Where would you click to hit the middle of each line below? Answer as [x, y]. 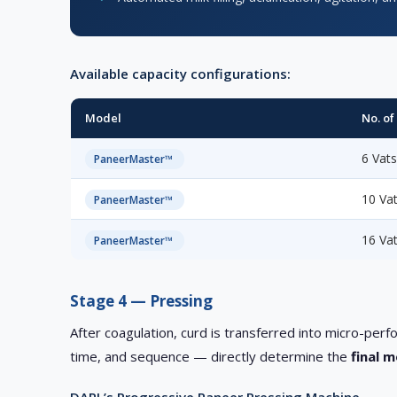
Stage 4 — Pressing [142, 301]
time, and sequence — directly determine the [211, 357]
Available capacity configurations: [181, 74]
